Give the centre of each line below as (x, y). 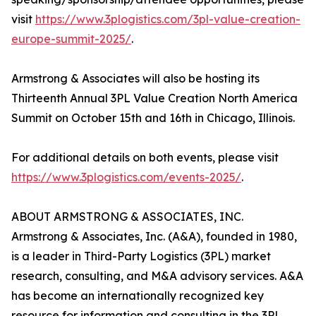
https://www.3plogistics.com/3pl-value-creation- (168, 19)
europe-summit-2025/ (71, 39)
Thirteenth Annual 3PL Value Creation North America (154, 98)
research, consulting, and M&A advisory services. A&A (157, 276)
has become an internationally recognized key (138, 296)
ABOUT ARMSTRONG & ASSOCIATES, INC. (127, 217)
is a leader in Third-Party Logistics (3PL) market (141, 256)
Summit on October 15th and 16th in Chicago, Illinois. (153, 118)
